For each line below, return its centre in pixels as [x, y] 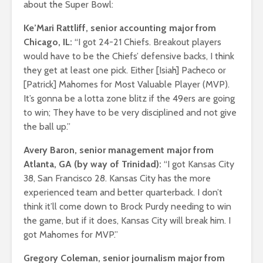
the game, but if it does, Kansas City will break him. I [127, 220]
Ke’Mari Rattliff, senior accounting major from [120, 28]
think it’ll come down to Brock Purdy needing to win [127, 206]
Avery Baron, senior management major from [119, 150]
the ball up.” [47, 126]
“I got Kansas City [198, 164]
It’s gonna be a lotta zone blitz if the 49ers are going [129, 98]
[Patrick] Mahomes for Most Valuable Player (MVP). [127, 84]
